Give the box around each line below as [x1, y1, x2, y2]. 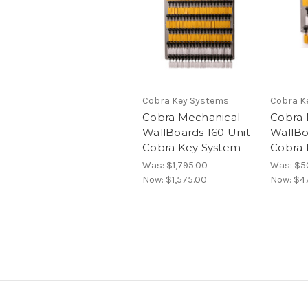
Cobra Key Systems [142, 95, 229, 107]
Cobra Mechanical [142, 111, 240, 124]
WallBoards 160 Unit [142, 126, 250, 140]
